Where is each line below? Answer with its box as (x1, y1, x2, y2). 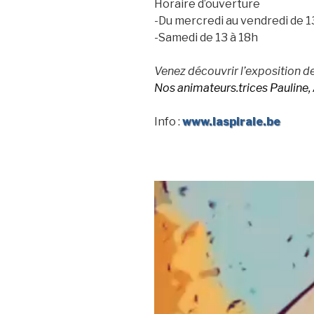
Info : (154, 115, 182, 128)
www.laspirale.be (182, 115, 280, 128)
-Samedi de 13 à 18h (154, 31, 258, 44)
